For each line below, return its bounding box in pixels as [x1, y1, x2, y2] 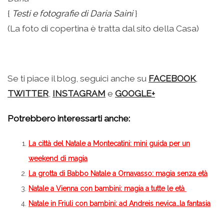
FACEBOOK [148, 73, 195, 83]
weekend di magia [28, 154, 87, 162]
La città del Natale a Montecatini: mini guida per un [28, 139, 190, 147]
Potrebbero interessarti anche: [7, 113, 130, 123]
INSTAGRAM [52, 88, 105, 98]
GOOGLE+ [115, 88, 155, 98]
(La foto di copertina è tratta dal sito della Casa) [7, 23, 199, 33]
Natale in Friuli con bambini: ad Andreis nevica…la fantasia [28, 199, 210, 207]
